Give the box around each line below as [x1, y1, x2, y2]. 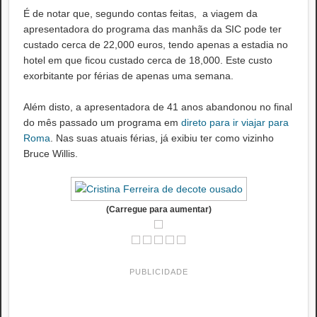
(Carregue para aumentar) [105, 204, 212, 214]
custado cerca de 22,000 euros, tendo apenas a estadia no [23, 39, 288, 50]
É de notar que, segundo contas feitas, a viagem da [23, 8, 258, 19]
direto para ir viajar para [181, 117, 289, 128]
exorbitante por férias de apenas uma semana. [23, 70, 234, 81]
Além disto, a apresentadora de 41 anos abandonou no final [23, 101, 292, 113]
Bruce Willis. [23, 148, 78, 159]
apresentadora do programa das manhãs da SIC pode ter [23, 23, 282, 35]
